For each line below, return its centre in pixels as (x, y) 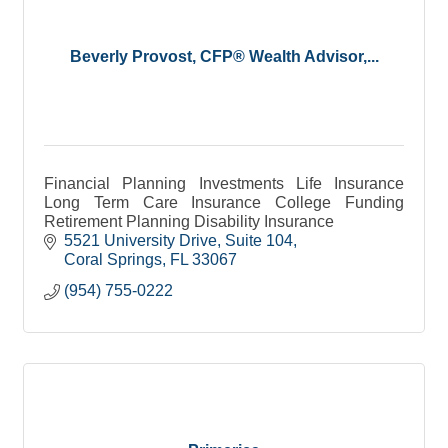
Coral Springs (113, 259)
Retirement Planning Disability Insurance (189, 221)
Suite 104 (259, 240)
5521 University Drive (140, 240)
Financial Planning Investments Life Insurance (224, 183)
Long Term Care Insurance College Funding (224, 202)
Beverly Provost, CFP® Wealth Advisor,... (224, 57)
